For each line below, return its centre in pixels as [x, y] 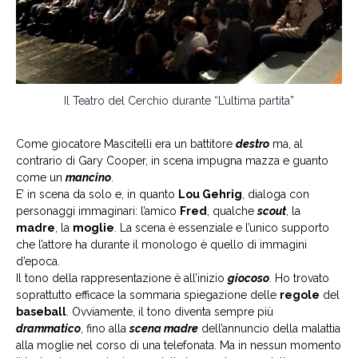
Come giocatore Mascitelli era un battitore [126, 143]
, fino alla [105, 328]
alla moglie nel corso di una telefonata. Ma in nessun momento [179, 345]
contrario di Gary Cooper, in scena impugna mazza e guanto [172, 160]
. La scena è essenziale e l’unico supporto [222, 227]
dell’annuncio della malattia [269, 328]
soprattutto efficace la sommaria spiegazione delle [148, 294]
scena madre [164, 328]
